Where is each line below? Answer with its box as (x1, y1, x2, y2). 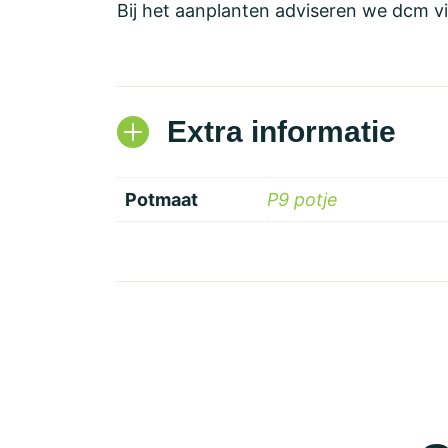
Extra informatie (167, 115, 396, 148)
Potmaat (125, 189, 198, 210)
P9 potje (267, 189, 338, 210)
